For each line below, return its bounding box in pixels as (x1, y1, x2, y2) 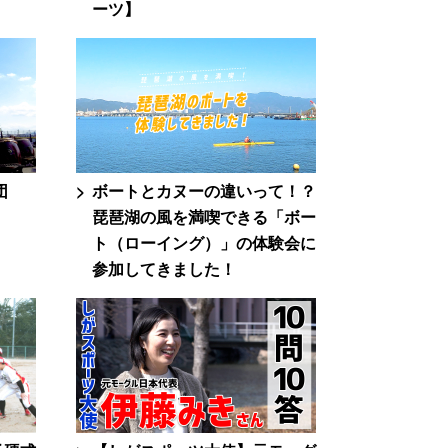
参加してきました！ (92, 257, 236, 280)
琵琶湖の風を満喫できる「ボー (92, 205, 316, 228)
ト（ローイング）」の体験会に (92, 231, 316, 254)
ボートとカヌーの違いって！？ (92, 179, 316, 202)
